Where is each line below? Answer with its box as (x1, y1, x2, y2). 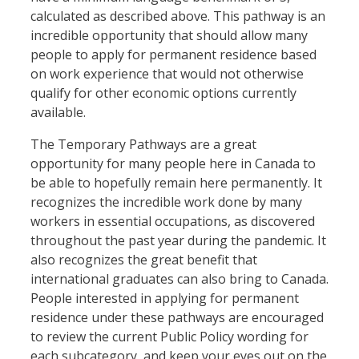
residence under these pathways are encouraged (30, 309, 324, 327)
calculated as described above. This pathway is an (30, 7, 325, 26)
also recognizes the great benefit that (30, 251, 257, 269)
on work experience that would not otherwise (30, 65, 304, 83)
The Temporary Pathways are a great (30, 135, 256, 154)
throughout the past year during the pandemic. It (30, 232, 326, 250)
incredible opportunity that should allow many (30, 26, 308, 45)
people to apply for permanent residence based (30, 46, 317, 64)
